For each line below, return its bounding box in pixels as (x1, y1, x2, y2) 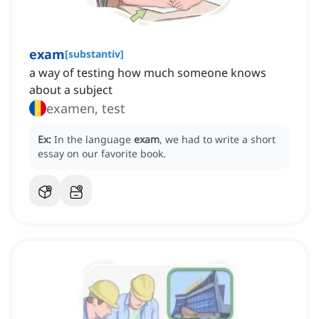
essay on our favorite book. (38, 147, 166, 161)
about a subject (29, 82, 113, 98)
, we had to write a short (159, 132, 276, 147)
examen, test (46, 100, 125, 117)
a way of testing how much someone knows (29, 65, 266, 81)
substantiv (68, 47, 120, 61)
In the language (54, 132, 134, 147)
